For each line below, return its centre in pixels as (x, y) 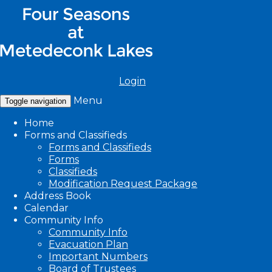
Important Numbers (98, 257)
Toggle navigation (36, 101)
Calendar (46, 208)
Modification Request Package (123, 184)
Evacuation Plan (88, 244)
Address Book (58, 196)
